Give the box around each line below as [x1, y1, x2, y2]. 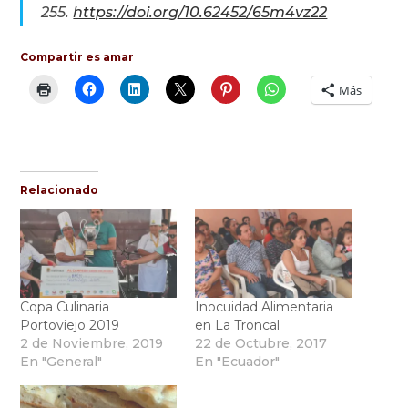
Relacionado [20, 183, 99, 198]
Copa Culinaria [20, 299, 110, 316]
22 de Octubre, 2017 [195, 335, 327, 352]
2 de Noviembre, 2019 [20, 335, 164, 352]
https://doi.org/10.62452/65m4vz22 [73, 4, 328, 22]
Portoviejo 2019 [20, 317, 120, 334]
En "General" [20, 353, 103, 371]
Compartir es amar [20, 50, 135, 65]
